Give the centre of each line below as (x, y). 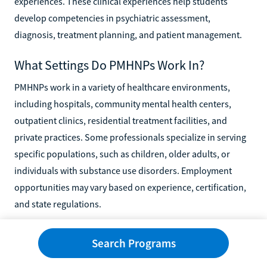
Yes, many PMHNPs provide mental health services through (131, 256)
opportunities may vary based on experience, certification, (130, 187)
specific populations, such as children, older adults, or (122, 153)
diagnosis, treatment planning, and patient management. (128, 34)
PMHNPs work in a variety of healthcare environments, (122, 87)
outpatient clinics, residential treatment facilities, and (121, 120)
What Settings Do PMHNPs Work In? (109, 65)
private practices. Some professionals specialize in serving (130, 137)
